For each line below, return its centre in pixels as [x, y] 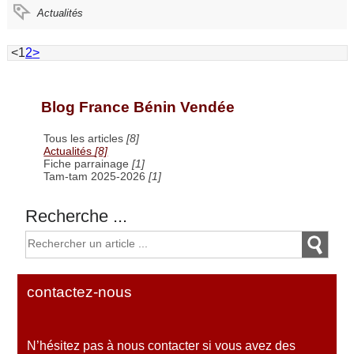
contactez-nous [80, 292]
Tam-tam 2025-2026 [96, 176]
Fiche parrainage [88, 163]
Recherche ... [77, 216]
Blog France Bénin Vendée [138, 107]
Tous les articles [85, 138]
